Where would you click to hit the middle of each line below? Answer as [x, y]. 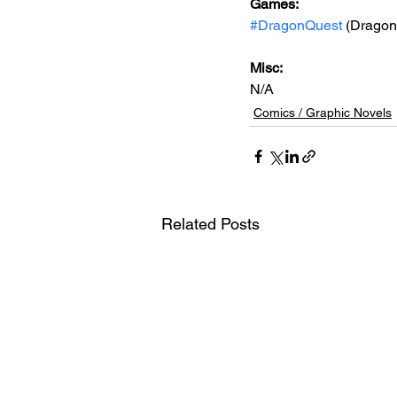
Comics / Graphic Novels [323, 113]
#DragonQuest [296, 25]
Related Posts [210, 224]
